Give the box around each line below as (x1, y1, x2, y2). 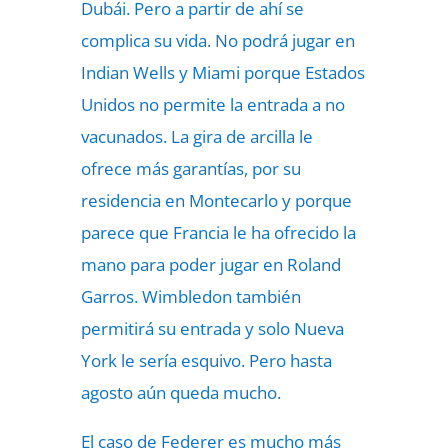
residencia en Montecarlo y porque (80, 189, 352, 212)
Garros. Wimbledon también (80, 285, 301, 308)
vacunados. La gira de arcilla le (80, 125, 313, 148)
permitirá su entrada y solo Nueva (80, 317, 344, 340)
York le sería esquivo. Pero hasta (80, 349, 332, 372)
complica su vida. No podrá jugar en (80, 29, 355, 52)
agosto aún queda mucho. (80, 381, 281, 404)
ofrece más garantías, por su (80, 157, 301, 180)
